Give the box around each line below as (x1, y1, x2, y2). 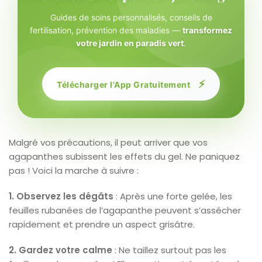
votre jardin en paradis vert (76, 37, 184, 48)
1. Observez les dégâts (9, 189, 113, 202)
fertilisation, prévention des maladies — (30, 25, 182, 35)
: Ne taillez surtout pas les (112, 243, 226, 256)
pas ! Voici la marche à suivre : (9, 164, 139, 177)
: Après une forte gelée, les (113, 189, 232, 202)
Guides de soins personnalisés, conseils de (50, 12, 212, 22)
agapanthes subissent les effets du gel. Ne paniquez (9, 150, 240, 163)
